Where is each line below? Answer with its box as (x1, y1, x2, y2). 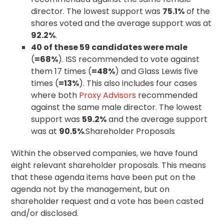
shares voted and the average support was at (31, 17, 212, 29)
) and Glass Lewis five (115, 65, 198, 77)
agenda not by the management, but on (11, 183, 170, 195)
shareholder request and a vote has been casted (11, 195, 204, 207)
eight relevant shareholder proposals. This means (11, 159, 206, 171)
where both (31, 89, 79, 101)
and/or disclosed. (11, 207, 79, 219)
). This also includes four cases (79, 77, 197, 89)
